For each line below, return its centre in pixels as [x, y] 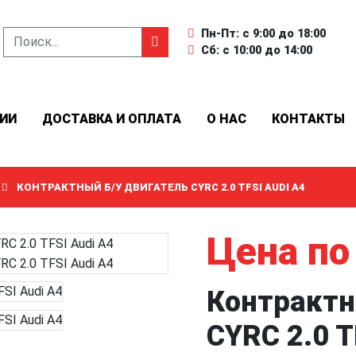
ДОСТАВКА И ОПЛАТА [112, 119]
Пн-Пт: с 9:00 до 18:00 [263, 34]
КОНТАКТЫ [308, 119]
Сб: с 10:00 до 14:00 [257, 50]
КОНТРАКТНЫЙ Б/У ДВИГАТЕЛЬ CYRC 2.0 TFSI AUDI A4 [161, 187]
